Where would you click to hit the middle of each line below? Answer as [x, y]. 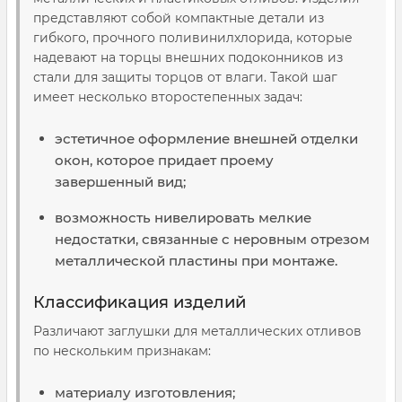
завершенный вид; [120, 182]
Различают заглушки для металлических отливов [197, 331]
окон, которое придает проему [164, 160]
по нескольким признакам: [122, 351]
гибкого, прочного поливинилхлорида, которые [193, 38]
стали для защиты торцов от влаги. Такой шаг [185, 77]
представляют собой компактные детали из [179, 18]
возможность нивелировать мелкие [183, 218]
